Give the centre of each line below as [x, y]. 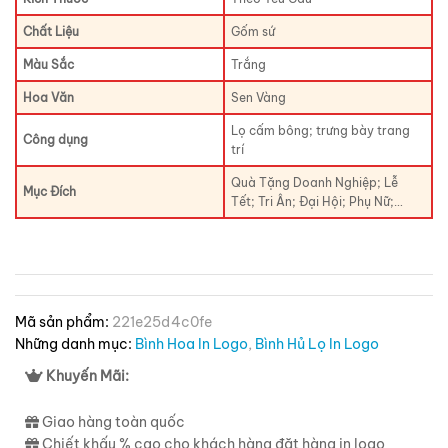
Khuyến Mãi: [87, 376]
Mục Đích [50, 191]
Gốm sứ [253, 31]
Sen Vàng [259, 97]
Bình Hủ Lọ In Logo [317, 344]
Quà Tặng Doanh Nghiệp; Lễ [315, 182]
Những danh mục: [75, 344]
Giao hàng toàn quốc [113, 421]
